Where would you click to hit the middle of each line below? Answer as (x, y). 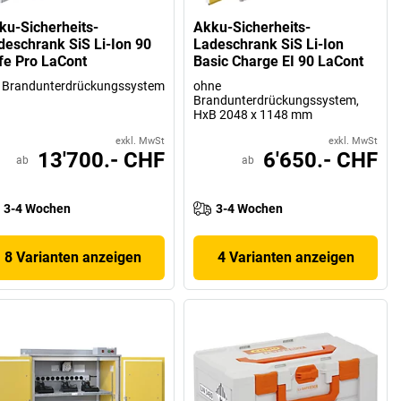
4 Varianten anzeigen (286, 258)
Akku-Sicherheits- (252, 28)
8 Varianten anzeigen (73, 258)
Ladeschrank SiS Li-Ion (269, 45)
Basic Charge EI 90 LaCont (279, 62)
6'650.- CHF (320, 161)
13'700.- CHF (102, 161)
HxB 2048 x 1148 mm (253, 115)
